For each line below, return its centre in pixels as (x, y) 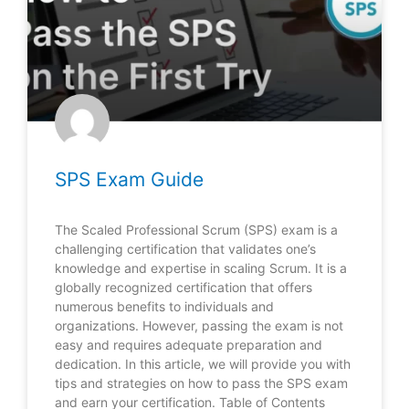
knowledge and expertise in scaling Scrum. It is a (201, 267)
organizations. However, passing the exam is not (199, 325)
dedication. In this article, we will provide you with (203, 363)
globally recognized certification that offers (184, 287)
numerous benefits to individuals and (164, 306)
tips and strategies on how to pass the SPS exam (201, 383)
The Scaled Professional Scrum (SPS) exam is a (196, 229)
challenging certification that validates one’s (185, 248)
